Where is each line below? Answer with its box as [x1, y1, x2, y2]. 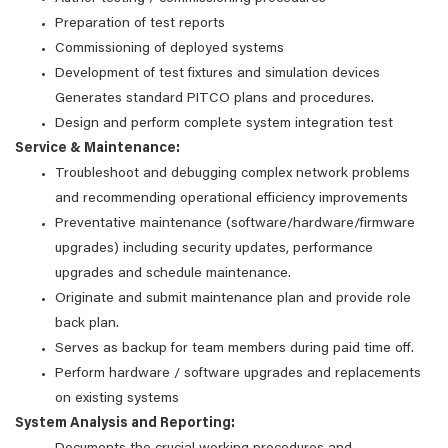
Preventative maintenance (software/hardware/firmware [55, 217, 415, 231]
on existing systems [55, 392, 179, 406]
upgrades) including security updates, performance [55, 242, 373, 256]
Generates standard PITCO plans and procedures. [55, 92, 374, 106]
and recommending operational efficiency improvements [55, 192, 408, 206]
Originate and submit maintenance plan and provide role [55, 292, 411, 306]
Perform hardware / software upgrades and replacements [55, 367, 421, 381]
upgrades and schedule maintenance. [55, 267, 291, 281]
